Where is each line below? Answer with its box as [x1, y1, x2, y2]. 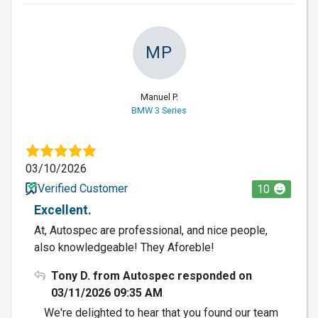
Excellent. [34, 202, 92, 217]
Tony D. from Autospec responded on [51, 268, 252, 283]
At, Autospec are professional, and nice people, [34, 223, 268, 237]
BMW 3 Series [131, 104, 187, 116]
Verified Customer [37, 181, 128, 195]
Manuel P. [140, 91, 178, 102]
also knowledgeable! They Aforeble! [34, 240, 214, 254]
